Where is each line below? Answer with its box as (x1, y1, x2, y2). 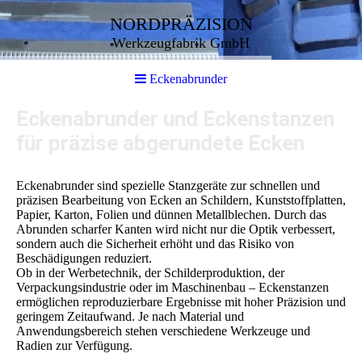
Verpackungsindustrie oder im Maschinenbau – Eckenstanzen (16, 280, 329, 295)
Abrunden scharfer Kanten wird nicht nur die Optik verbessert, (16, 222, 335, 237)
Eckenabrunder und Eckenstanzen (16, 107, 335, 131)
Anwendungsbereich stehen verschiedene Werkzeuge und (16, 324, 310, 339)
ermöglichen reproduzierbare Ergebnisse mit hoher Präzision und (16, 295, 346, 309)
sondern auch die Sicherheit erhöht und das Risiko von (16, 237, 294, 251)
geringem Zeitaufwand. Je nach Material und (16, 309, 244, 324)
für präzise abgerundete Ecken (16, 131, 305, 155)
